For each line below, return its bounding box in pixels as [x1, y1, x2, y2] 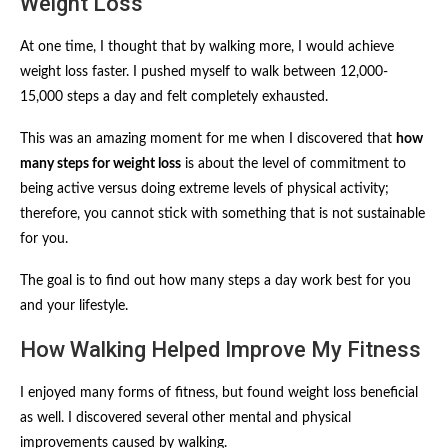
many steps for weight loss [20, 156, 181, 171]
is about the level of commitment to [181, 156, 406, 171]
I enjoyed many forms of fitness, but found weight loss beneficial [20, 385, 418, 400]
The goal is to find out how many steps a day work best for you [20, 273, 411, 288]
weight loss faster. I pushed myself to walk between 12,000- [20, 64, 388, 79]
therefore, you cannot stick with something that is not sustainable [20, 206, 425, 221]
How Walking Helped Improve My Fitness [20, 336, 421, 362]
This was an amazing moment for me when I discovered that [20, 131, 396, 146]
